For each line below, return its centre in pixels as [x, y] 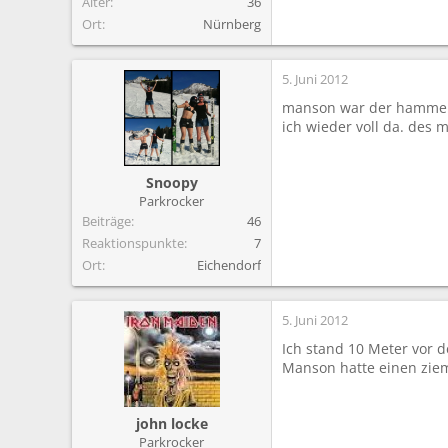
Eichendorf [229, 264]
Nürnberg [232, 23]
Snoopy [171, 182]
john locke [171, 423]
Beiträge [106, 220]
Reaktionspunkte [133, 242]
